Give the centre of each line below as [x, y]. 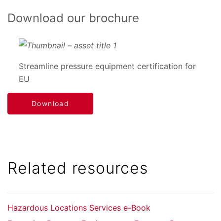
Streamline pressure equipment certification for [107, 66]
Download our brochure [73, 18]
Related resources [78, 168]
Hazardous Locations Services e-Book [79, 208]
